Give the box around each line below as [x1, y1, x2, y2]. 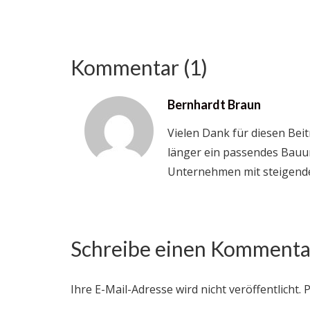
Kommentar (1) [71, 55, 208, 80]
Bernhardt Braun [167, 97, 261, 113]
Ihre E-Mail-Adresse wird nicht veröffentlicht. [71, 282, 301, 298]
